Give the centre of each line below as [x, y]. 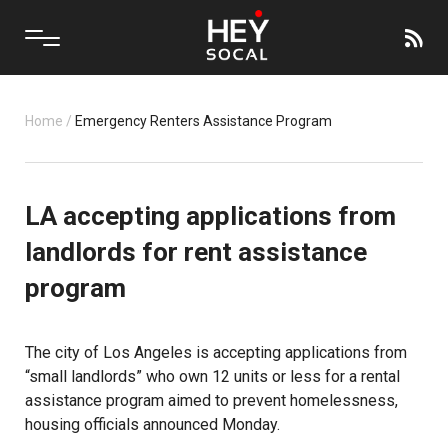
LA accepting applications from [210, 216]
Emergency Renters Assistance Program [203, 121]
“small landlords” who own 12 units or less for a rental [212, 376]
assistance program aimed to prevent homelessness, [211, 400]
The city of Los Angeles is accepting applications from [216, 352]
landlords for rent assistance [196, 252]
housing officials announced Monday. [152, 424]
